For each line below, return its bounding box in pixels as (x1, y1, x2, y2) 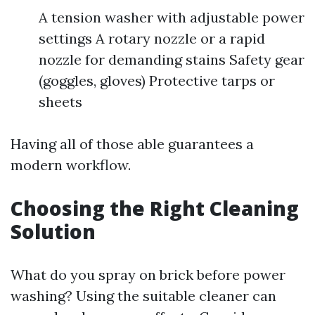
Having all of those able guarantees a (11, 135, 254, 153)
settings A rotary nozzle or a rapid (39, 30, 265, 47)
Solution (11, 218, 96, 245)
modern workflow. (11, 156, 131, 174)
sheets (39, 93, 82, 110)
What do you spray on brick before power (11, 266, 285, 283)
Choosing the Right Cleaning (11, 195, 299, 221)
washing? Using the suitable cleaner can (11, 287, 276, 304)
